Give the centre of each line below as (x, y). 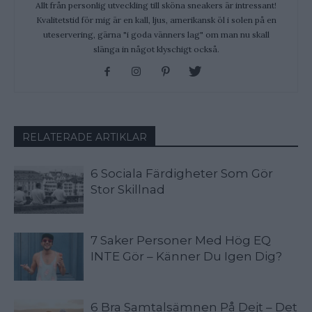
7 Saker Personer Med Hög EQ (181, 241)
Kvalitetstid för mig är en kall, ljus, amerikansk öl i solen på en (156, 20)
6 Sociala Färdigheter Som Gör (182, 174)
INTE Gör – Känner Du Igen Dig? (186, 257)
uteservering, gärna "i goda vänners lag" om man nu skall (156, 35)
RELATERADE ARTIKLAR (85, 138)
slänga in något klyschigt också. (156, 49)
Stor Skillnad (128, 190)
